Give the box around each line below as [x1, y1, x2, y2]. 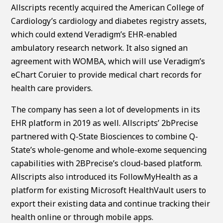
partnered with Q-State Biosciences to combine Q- [11, 130, 199, 142]
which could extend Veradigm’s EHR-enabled [11, 28, 177, 40]
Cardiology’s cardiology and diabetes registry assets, [11, 15, 207, 26]
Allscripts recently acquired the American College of [11, 1, 205, 13]
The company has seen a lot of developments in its [11, 104, 201, 115]
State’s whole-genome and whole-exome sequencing [11, 144, 207, 155]
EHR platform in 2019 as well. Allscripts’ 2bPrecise [11, 117, 199, 128]
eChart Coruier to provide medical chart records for [11, 69, 202, 80]
